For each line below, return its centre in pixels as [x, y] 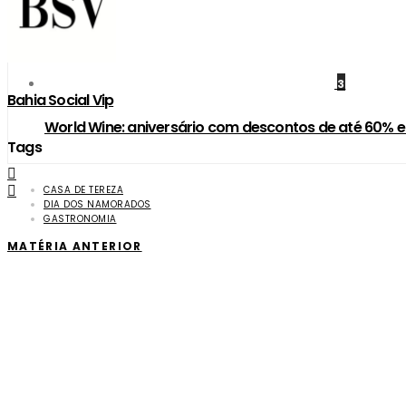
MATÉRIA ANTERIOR [75, 246]
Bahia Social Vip [61, 101]
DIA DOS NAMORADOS [97, 204]
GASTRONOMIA [80, 218]
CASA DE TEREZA [83, 189]
